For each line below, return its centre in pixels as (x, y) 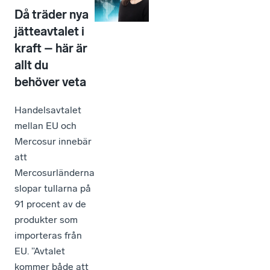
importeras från (48, 235)
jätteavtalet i (49, 31)
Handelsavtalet (48, 110)
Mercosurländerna (55, 172)
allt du (31, 65)
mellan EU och (46, 125)
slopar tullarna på (53, 188)
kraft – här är (51, 48)
